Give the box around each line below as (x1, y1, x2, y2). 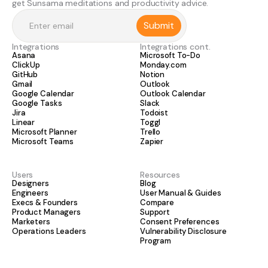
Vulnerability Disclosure (140, 226, 227, 237)
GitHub (12, 69, 38, 80)
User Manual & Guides (140, 188, 221, 199)
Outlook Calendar (140, 89, 206, 99)
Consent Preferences (140, 217, 220, 227)
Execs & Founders (12, 197, 78, 208)
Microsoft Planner (12, 127, 77, 138)
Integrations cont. (140, 41, 211, 53)
